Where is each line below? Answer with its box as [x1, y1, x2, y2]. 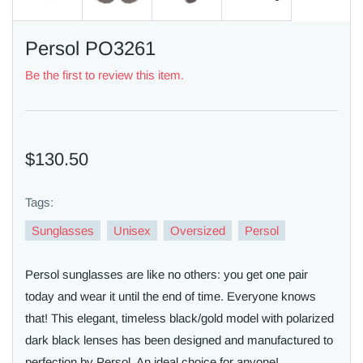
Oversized [170, 224, 225, 237]
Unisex [113, 224, 151, 237]
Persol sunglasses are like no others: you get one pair [25, 267, 308, 281]
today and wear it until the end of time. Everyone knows [25, 289, 316, 303]
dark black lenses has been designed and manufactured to [25, 333, 333, 347]
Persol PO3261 [25, 37, 156, 59]
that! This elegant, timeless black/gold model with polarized [25, 311, 334, 325]
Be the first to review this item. [25, 68, 184, 82]
